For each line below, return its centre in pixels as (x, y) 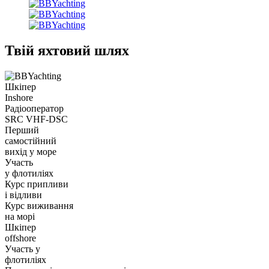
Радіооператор (34, 108)
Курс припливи (37, 184)
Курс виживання (39, 205)
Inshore (19, 97)
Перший (22, 130)
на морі (20, 216)
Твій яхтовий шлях (67, 50)
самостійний (31, 141)
